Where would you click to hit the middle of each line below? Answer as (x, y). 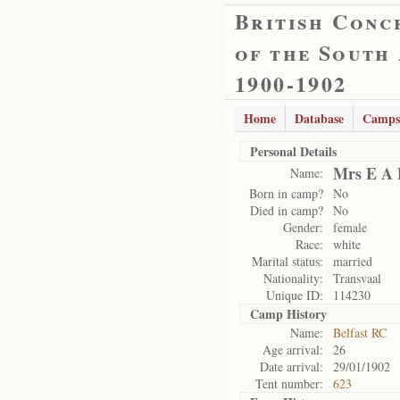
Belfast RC (360, 333)
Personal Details (293, 151)
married (353, 261)
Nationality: (293, 278)
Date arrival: (292, 367)
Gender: (303, 227)
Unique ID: (295, 295)
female (350, 227)
